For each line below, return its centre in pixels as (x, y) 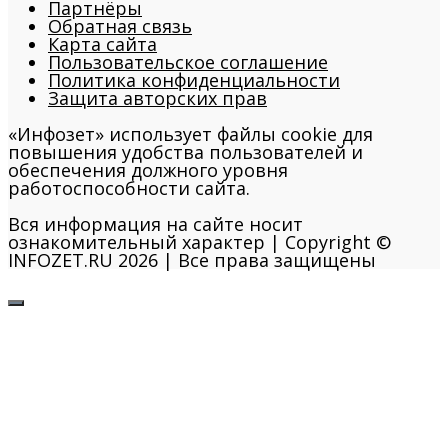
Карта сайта (102, 44)
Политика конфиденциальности (194, 80)
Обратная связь (120, 26)
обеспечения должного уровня (148, 170)
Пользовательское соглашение (188, 62)
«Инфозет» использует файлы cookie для (190, 134)
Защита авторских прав (157, 98)
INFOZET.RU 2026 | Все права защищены (192, 260)
